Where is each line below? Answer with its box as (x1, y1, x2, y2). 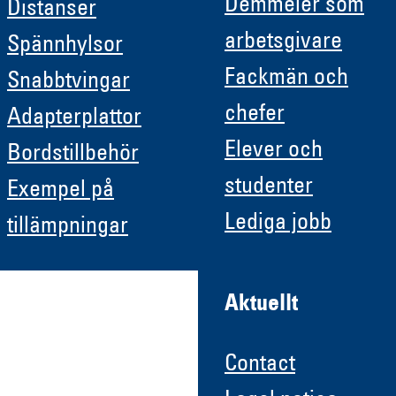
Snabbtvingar (7, 70, 130, 94)
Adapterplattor (7, 106, 141, 130)
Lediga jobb (225, 212, 331, 236)
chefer (225, 103, 285, 127)
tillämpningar (7, 215, 128, 239)
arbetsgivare (225, 31, 342, 55)
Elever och (225, 140, 323, 164)
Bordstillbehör (7, 142, 139, 166)
